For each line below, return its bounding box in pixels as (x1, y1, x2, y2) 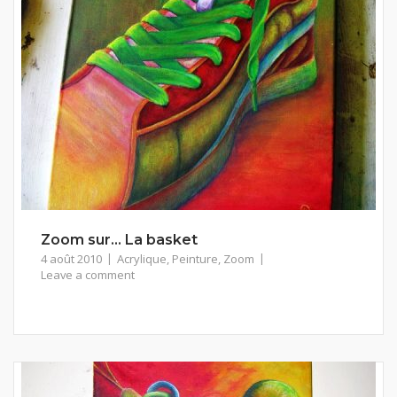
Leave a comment (41, 267, 135, 283)
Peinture (172, 251, 218, 267)
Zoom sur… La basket (41, 231, 198, 248)
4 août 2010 (41, 251, 102, 267)
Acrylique (117, 251, 167, 267)
